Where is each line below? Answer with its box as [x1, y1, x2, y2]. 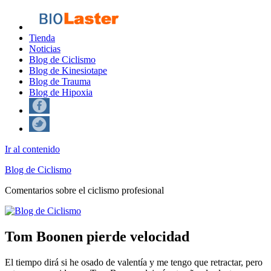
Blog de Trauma [29, 76, 91, 87]
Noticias [29, 44, 60, 54]
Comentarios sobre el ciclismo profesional [5, 185, 164, 195]
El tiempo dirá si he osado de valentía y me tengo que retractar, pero [5, 256, 263, 267]
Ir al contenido [5, 144, 60, 154]
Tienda [29, 33, 55, 43]
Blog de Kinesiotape [29, 65, 107, 76]
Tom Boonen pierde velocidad [5, 228, 189, 244]
